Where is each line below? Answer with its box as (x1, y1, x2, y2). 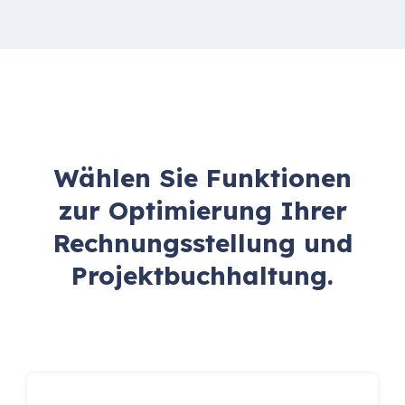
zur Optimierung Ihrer (58, 194, 347, 227)
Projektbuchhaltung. (71, 259, 334, 292)
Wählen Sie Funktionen (53, 162, 352, 194)
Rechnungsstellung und (52, 227, 353, 259)
